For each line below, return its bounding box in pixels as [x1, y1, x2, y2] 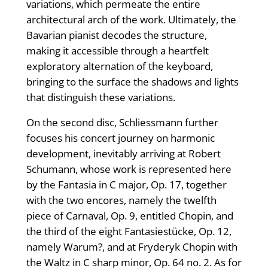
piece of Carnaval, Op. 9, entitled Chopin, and [26, 209, 233, 223]
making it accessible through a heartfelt [26, 44, 209, 58]
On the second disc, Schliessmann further [26, 115, 218, 130]
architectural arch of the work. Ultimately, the [26, 13, 236, 27]
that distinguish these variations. [26, 90, 175, 105]
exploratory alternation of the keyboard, [26, 59, 213, 74]
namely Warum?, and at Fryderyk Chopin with [26, 240, 237, 254]
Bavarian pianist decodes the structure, [26, 28, 207, 42]
